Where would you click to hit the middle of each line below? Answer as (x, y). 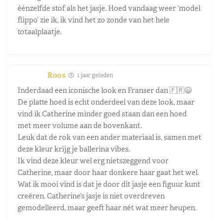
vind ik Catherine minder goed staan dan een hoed (102, 113)
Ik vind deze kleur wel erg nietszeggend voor (93, 160)
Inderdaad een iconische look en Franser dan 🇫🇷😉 (105, 90)
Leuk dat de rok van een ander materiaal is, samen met (109, 137)
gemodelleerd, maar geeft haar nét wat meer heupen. (107, 207)
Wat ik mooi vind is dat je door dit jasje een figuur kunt (109, 184)
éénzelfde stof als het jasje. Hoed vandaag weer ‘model (109, 8)
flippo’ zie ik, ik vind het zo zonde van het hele (94, 20)
